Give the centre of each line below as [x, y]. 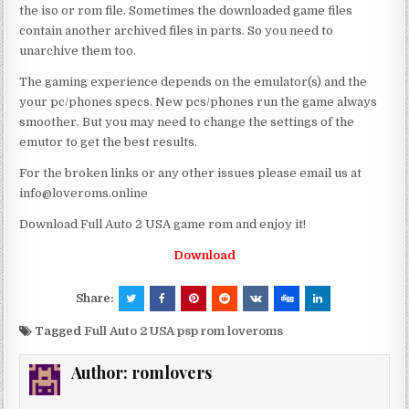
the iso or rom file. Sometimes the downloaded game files [186, 10]
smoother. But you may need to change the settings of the [187, 121]
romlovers [172, 372]
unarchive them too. [78, 50]
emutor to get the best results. [109, 142]
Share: [96, 298]
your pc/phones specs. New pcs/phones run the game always [199, 101]
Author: [102, 372]
